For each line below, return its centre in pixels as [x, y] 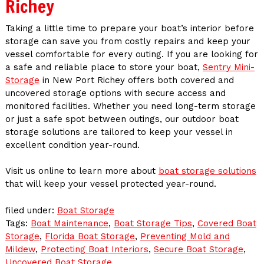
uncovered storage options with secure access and [115, 93]
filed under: [31, 210]
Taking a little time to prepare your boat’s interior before [129, 28]
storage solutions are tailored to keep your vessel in [119, 132]
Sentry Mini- [228, 67]
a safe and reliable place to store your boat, [104, 67]
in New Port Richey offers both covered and [136, 80]
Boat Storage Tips [153, 223]
